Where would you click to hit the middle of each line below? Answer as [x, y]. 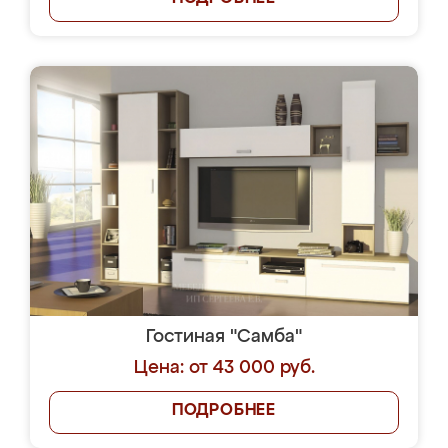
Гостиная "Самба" [224, 337]
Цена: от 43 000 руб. [224, 368]
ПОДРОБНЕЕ [224, 411]
